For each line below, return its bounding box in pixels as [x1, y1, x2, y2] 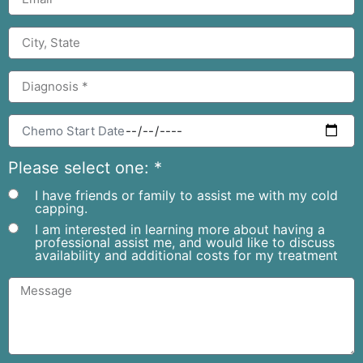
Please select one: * [8, 157, 162, 177]
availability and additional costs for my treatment [35, 246, 338, 263]
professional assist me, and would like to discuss [35, 233, 335, 250]
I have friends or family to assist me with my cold [35, 186, 338, 203]
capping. [35, 199, 88, 216]
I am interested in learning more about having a [35, 220, 325, 237]
